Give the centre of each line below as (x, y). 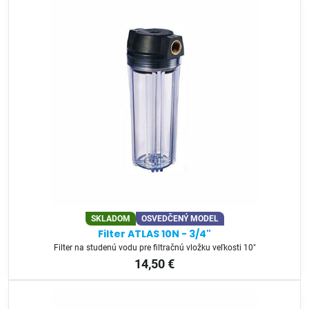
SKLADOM (110, 219)
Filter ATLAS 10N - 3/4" (154, 234)
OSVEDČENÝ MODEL (180, 219)
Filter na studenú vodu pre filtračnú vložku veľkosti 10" (154, 248)
